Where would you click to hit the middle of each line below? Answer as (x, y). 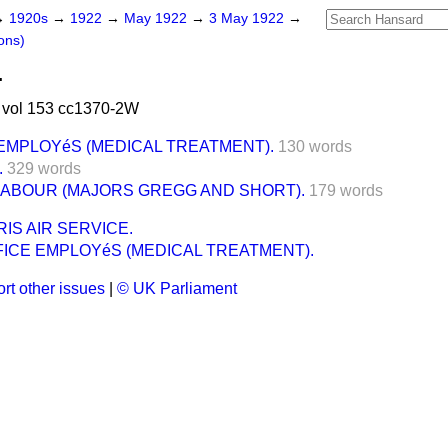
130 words (315, 146)
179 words (346, 190)
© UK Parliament (177, 288)
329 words (44, 168)
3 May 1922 (248, 18)
